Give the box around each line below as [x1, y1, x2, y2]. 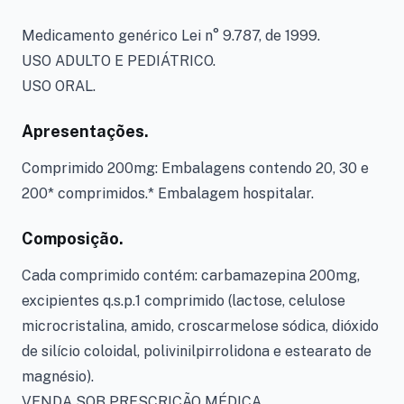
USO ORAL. [22, 78, 96, 95]
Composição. [22, 229, 124, 248]
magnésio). [22, 368, 94, 385]
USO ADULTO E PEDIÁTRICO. [22, 52, 216, 69]
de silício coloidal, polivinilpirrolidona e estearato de [22, 343, 372, 360]
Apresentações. [22, 122, 149, 141]
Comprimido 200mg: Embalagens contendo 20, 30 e [22, 160, 369, 177]
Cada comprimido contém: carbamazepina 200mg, [22, 267, 360, 284]
